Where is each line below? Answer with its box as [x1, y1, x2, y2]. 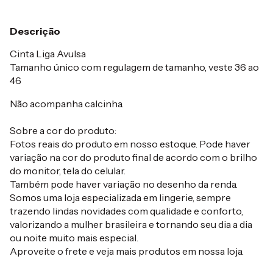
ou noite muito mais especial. [10, 232, 138, 244]
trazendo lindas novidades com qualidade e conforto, [10, 205, 243, 217]
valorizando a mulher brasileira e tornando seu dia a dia [10, 218, 252, 230]
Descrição [10, 25, 60, 37]
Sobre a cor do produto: [10, 124, 116, 136]
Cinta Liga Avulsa [10, 48, 86, 60]
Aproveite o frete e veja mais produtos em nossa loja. [10, 245, 244, 257]
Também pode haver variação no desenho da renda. [10, 178, 238, 190]
